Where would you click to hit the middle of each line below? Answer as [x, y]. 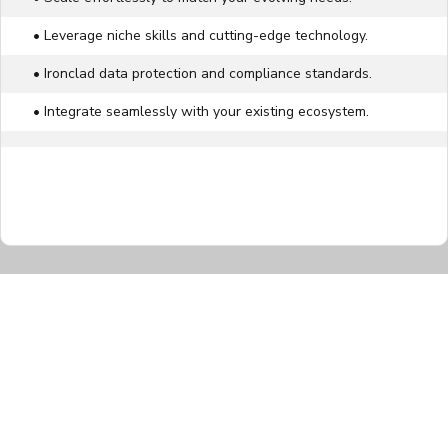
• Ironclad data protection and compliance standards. [202, 74]
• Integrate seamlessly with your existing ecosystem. [201, 112]
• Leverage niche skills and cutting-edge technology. [200, 36]
